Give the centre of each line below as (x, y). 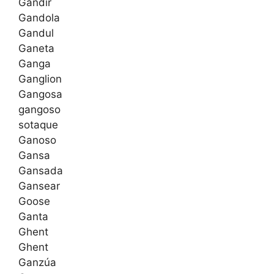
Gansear (39, 186)
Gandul (36, 33)
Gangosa (40, 94)
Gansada (41, 171)
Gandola (39, 18)
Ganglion (40, 79)
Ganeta (36, 49)
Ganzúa (37, 263)
